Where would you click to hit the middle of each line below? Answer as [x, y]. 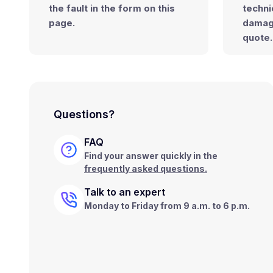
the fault [68, 8]
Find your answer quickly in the [151, 156]
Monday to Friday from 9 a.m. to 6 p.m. [167, 206]
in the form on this [131, 8]
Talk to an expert [125, 192]
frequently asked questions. [146, 168]
